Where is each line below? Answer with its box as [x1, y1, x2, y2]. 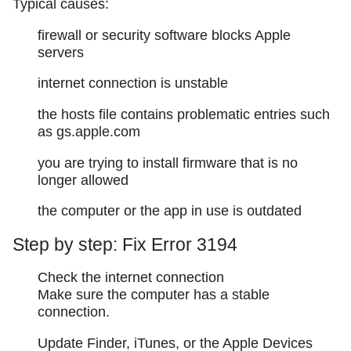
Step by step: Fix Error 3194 [13, 233, 237, 255]
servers [38, 44, 84, 60]
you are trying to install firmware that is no [38, 154, 298, 171]
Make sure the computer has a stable [38, 287, 270, 303]
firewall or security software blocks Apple [38, 27, 291, 43]
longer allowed [38, 172, 128, 188]
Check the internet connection [38, 270, 224, 286]
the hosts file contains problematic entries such [38, 106, 330, 122]
